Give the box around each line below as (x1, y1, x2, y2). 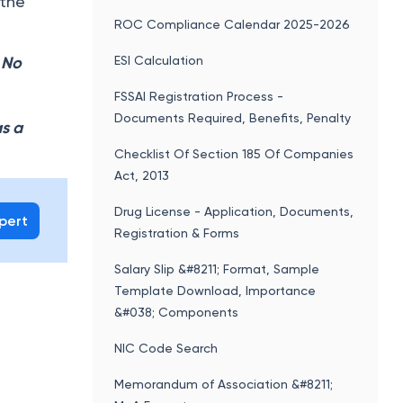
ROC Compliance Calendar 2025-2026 (114, 16, 351, 31)
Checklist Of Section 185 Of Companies (114, 146, 354, 161)
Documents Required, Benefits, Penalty (114, 110, 352, 125)
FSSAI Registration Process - (114, 88, 284, 103)
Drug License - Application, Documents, (114, 203, 354, 219)
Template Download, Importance (114, 282, 317, 298)
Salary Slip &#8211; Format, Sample (114, 261, 320, 276)
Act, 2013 (114, 167, 170, 183)
